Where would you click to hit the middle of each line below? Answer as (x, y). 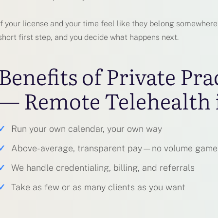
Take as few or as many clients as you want (99, 187)
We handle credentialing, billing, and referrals (103, 168)
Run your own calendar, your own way (87, 129)
